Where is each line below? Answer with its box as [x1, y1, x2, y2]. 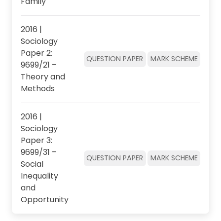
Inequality [20, 170, 58, 182]
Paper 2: [20, 47, 52, 59]
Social [20, 158, 43, 170]
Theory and [20, 71, 65, 82]
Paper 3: [20, 134, 52, 146]
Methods [20, 82, 55, 94]
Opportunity [20, 193, 69, 205]
